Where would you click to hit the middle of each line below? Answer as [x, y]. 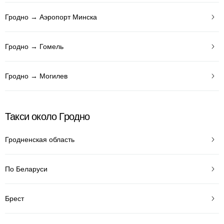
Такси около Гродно [47, 116]
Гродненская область [40, 139]
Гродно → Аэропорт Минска [51, 17]
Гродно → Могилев [36, 76]
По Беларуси [26, 169]
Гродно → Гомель [34, 46]
